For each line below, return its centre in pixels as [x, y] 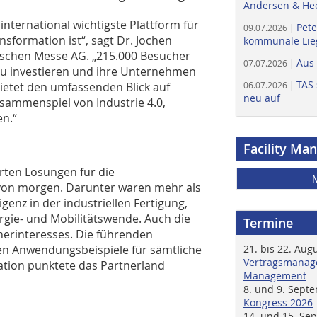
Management [275, 276]
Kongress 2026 [278, 302]
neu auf [262, 98]
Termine [268, 223]
